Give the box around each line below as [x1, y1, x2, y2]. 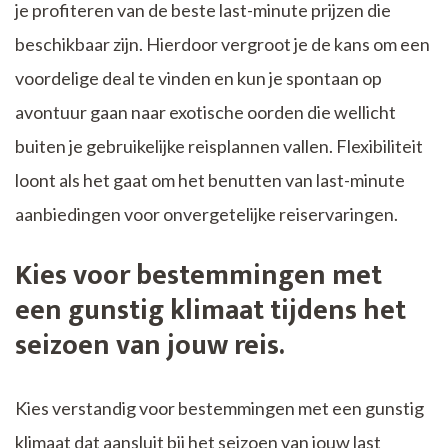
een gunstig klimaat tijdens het [15, 287, 406, 335]
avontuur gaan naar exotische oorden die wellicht [15, 101, 396, 124]
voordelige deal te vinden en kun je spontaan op [15, 67, 382, 90]
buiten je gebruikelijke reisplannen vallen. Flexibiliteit [15, 135, 423, 158]
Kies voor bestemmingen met [15, 252, 382, 300]
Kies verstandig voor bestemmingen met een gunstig [15, 397, 424, 420]
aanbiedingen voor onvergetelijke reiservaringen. [15, 203, 398, 226]
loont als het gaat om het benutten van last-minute [15, 169, 405, 192]
